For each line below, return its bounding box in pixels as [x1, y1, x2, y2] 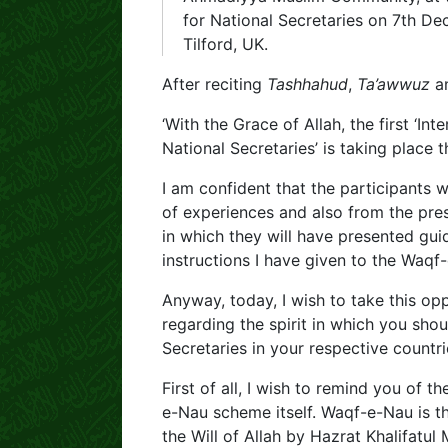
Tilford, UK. [183, 34, 268, 54]
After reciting [162, 74, 267, 94]
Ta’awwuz [357, 74, 430, 94]
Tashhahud [267, 74, 348, 94]
